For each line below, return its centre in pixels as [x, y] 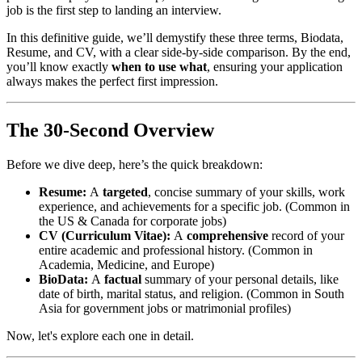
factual [123, 279]
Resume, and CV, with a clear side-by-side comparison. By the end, [179, 52]
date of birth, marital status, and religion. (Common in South [192, 293]
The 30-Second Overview [110, 130]
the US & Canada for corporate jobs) [133, 221]
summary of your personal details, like [240, 279]
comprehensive [227, 235]
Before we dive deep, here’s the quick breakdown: [135, 164]
